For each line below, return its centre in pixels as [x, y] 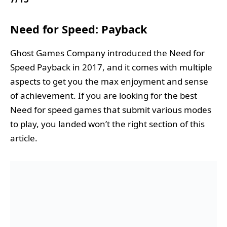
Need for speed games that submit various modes [111, 109]
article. [24, 138]
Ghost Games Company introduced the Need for [107, 53]
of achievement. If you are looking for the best [104, 95]
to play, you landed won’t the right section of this [107, 124]
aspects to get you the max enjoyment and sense [109, 81]
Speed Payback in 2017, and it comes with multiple [111, 67]
